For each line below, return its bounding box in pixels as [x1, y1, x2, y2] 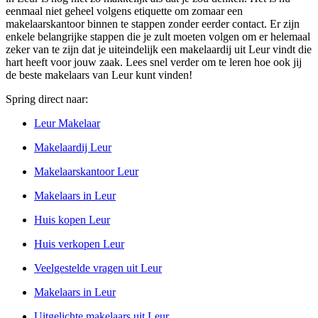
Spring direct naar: [6, 93, 88, 105]
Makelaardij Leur [34, 141, 111, 153]
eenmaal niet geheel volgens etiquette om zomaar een [6, 5, 243, 17]
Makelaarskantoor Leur [34, 165, 138, 177]
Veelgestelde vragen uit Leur [34, 262, 162, 274]
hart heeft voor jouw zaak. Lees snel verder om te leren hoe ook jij [6, 56, 302, 68]
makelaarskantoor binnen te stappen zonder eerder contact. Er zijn [6, 18, 300, 30]
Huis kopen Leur [34, 214, 110, 226]
